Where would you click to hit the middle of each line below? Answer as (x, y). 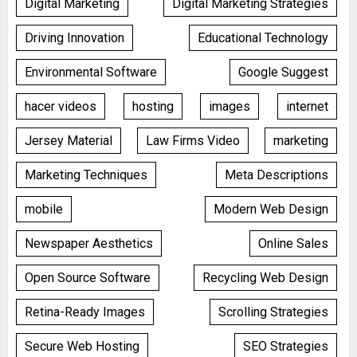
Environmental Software (91, 72)
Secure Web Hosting (82, 346)
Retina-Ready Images (85, 312)
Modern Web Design (271, 209)
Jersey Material (69, 140)
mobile (44, 209)
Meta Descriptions (277, 175)
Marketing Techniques (86, 175)
